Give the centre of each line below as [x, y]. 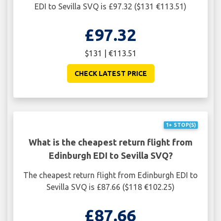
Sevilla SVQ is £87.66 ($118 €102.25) [110, 187]
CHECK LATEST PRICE [110, 73]
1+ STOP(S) [181, 125]
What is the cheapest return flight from [110, 142]
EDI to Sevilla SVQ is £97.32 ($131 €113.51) [110, 6]
